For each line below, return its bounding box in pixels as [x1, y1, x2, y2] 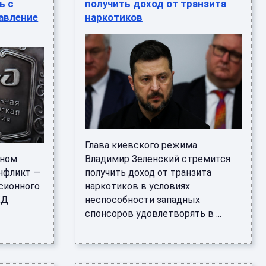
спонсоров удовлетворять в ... [84, 208, 221, 219]
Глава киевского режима [84, 140, 197, 151]
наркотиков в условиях [84, 180, 190, 192]
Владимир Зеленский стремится [84, 153, 230, 164]
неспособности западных [84, 194, 200, 205]
